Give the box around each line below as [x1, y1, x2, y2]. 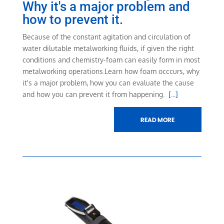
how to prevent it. [22, 12, 126, 27]
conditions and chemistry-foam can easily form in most [22, 55, 200, 64]
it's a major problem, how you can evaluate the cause [22, 78, 194, 87]
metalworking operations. [22, 67, 104, 76]
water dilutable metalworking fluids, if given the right [22, 44, 194, 53]
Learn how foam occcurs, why [104, 67, 199, 76]
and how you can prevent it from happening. [22, 90, 168, 99]
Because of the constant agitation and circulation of [22, 32, 190, 41]
